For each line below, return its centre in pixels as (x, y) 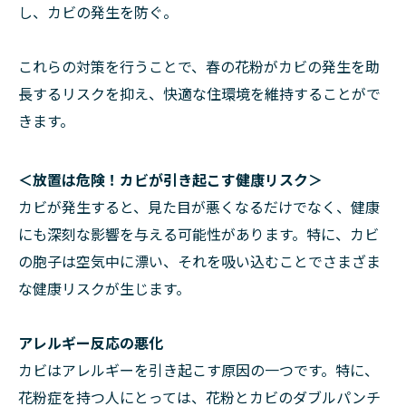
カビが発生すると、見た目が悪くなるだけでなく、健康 (199, 207)
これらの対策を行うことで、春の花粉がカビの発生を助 (199, 66)
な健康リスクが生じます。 (104, 288)
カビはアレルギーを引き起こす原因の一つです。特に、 (198, 370)
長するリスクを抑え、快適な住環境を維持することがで (199, 93)
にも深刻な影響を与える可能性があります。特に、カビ (198, 234)
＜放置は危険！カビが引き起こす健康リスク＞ (170, 179)
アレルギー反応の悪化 (91, 343)
